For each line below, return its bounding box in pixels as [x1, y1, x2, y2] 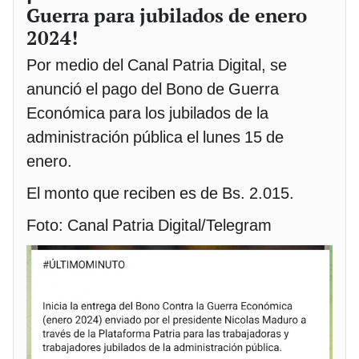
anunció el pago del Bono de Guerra [26, 79, 279, 99]
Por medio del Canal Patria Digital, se [26, 55, 287, 75]
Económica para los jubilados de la [26, 103, 268, 123]
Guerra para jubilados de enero [26, 2, 307, 29]
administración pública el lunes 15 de [26, 127, 284, 147]
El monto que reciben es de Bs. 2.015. [26, 184, 294, 204]
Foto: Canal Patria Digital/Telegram [26, 216, 272, 236]
